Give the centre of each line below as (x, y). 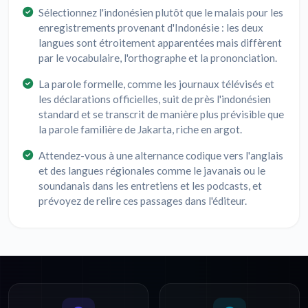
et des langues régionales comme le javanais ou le (152, 171)
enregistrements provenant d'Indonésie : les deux (151, 28)
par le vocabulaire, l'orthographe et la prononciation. (158, 58)
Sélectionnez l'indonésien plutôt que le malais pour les (161, 13)
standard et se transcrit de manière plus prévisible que (161, 114)
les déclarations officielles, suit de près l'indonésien (155, 99)
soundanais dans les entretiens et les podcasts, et (150, 186)
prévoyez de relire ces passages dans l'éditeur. (143, 201)
